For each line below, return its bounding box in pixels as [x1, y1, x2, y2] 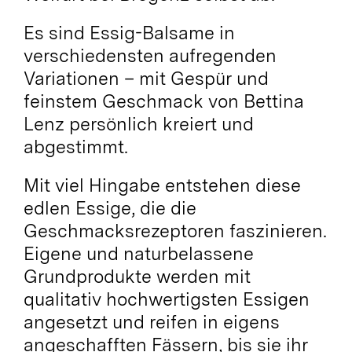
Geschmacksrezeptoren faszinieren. [23, 219, 327, 242]
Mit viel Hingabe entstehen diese [23, 174, 301, 196]
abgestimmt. [23, 135, 128, 158]
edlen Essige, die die [23, 196, 196, 219]
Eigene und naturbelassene [23, 242, 254, 265]
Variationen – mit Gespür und [23, 67, 269, 90]
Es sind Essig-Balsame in [23, 21, 235, 44]
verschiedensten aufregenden [23, 44, 277, 67]
